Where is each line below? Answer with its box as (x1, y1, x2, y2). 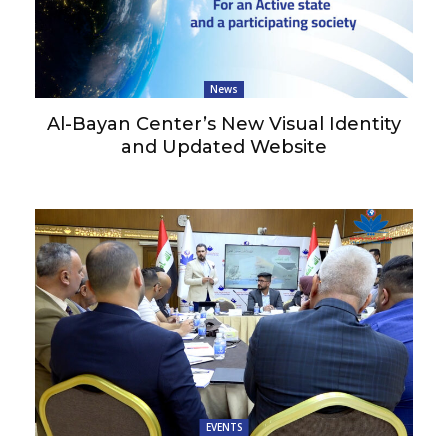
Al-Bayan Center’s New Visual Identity (47, 112, 401, 135)
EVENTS (205, 419, 243, 434)
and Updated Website (121, 135, 327, 158)
